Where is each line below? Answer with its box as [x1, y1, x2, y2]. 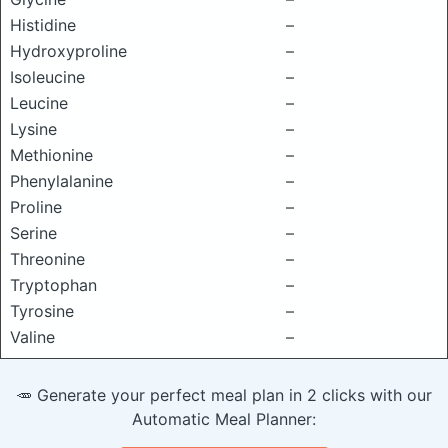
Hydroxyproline [10, 41, 127, 61]
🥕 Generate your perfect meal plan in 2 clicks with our [16, 385, 432, 405]
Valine [10, 327, 55, 347]
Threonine [10, 249, 85, 269]
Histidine [10, 15, 76, 35]
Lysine [10, 119, 57, 139]
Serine [10, 223, 57, 243]
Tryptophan [10, 275, 97, 295]
